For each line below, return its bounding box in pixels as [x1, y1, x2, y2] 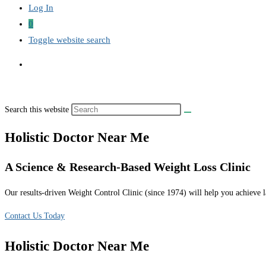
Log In [28, 3, 53, 12]
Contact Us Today [5, 211, 65, 220]
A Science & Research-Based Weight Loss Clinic [5, 160, 251, 174]
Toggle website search [28, 35, 110, 45]
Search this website [5, 105, 71, 114]
